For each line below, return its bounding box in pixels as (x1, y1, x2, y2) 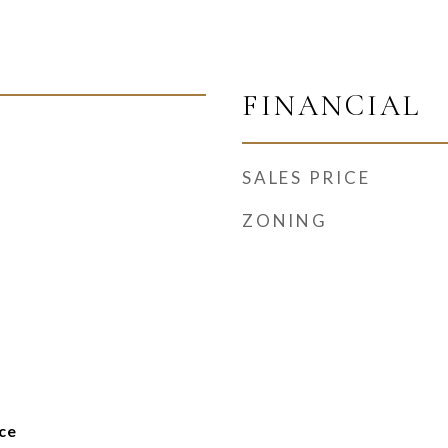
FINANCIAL (242, 88, 421, 123)
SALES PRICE (242, 167, 371, 188)
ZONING (242, 210, 328, 231)
